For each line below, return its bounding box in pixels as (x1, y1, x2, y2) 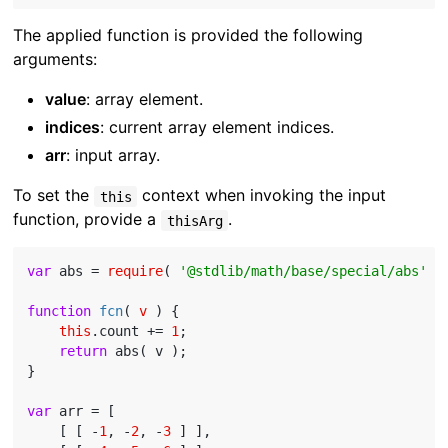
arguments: (13, 49, 98, 70)
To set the (13, 185, 95, 206)
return (59, 343, 108, 360)
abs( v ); (107, 343, 188, 360)
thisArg (166, 212, 223, 229)
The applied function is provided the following (13, 25, 364, 46)
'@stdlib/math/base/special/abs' (179, 263, 428, 280)
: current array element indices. (100, 117, 335, 138)
